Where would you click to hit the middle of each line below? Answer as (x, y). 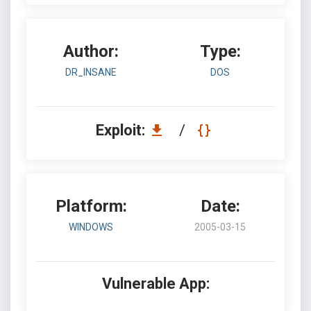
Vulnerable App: (155, 284)
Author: (91, 51)
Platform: (91, 206)
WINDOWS (91, 227)
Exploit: (122, 130)
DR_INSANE (91, 72)
